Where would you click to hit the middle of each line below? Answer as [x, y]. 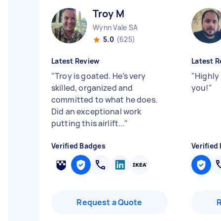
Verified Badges [78, 146]
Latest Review [75, 61]
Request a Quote [110, 202]
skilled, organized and [92, 88]
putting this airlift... [88, 123]
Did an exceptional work [96, 111]
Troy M [109, 14]
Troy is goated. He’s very [100, 76]
